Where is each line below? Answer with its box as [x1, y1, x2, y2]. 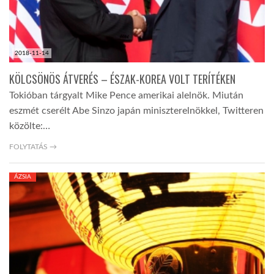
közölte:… [9, 121, 50, 131]
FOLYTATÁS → [9, 143, 57, 151]
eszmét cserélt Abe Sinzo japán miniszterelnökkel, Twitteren [9, 106, 264, 116]
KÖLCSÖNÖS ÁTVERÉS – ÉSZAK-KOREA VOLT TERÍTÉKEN [9, 71, 235, 87]
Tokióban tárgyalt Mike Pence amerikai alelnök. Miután [9, 91, 243, 101]
